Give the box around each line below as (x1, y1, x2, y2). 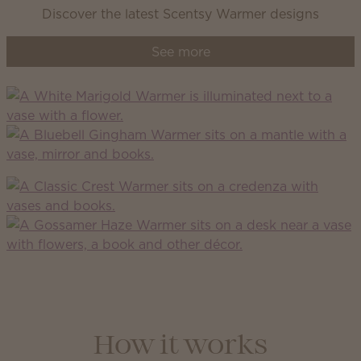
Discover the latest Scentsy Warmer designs (42, 5, 319, 23)
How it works (93, 334, 268, 359)
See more (151, 43, 210, 60)
